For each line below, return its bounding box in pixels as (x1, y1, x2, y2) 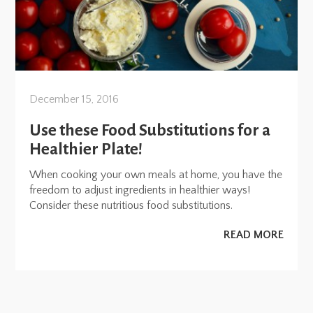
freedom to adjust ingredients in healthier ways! (29, 184, 251, 197)
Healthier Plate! (29, 140, 143, 158)
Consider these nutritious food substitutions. (29, 199, 233, 212)
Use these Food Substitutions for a (29, 121, 271, 139)
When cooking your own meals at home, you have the (29, 168, 283, 182)
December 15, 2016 (29, 92, 119, 105)
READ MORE (223, 228, 284, 242)
